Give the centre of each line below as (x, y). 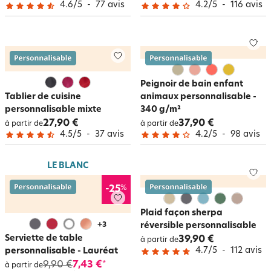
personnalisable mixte (53, 109)
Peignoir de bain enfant (192, 84)
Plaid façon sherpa (181, 213)
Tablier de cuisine (43, 97)
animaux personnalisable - (198, 97)
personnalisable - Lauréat (61, 251)
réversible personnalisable (198, 226)
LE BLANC (68, 166)
